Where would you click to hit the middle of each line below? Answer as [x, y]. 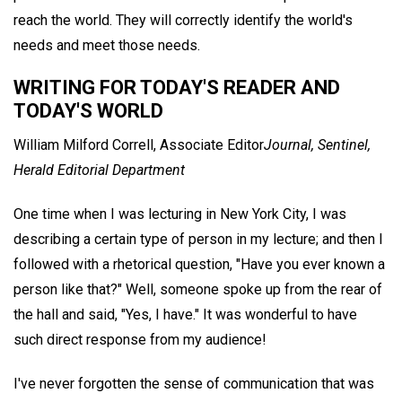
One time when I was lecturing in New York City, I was [180, 214]
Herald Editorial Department [99, 170]
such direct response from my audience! [140, 340]
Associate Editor [212, 145]
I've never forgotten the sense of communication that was [194, 383]
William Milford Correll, [85, 145]
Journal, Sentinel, [317, 145]
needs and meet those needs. [107, 45]
